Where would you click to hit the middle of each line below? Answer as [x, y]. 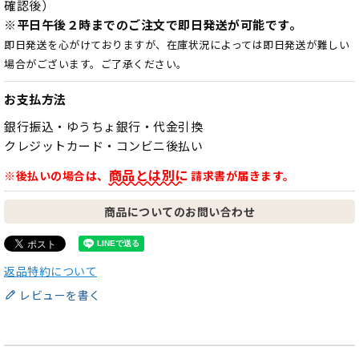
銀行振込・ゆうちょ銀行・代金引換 [103, 127]
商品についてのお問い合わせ [179, 212]
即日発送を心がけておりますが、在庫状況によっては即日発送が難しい [177, 45]
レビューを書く [60, 295]
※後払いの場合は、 [56, 176]
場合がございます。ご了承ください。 [96, 64]
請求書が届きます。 [241, 176]
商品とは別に [148, 175]
